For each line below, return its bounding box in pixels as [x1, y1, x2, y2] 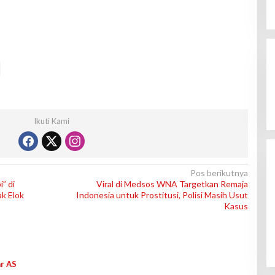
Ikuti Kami [33, 116, 69, 126]
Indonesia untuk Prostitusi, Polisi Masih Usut [76, 190, 248, 201]
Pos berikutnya [190, 168, 248, 179]
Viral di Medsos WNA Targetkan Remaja [96, 179, 248, 190]
